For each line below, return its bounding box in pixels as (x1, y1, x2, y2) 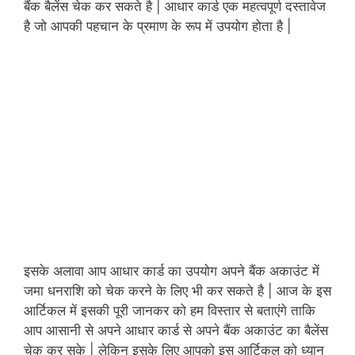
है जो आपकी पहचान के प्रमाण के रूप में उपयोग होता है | (24, 18, 292, 35)
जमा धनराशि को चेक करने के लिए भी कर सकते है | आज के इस (24, 282, 331, 299)
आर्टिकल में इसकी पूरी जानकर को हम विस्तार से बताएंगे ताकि (24, 302, 315, 319)
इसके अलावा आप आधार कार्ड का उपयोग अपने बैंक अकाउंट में (24, 262, 319, 279)
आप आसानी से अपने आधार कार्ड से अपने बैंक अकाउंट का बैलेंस (24, 322, 328, 338)
